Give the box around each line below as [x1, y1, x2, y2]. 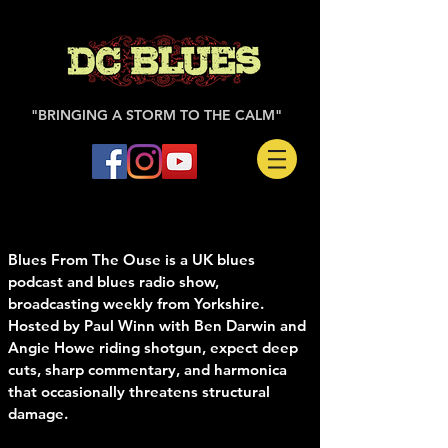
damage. [8, 404, 68, 423]
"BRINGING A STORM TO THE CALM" [31, 106, 286, 124]
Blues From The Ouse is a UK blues [8, 250, 255, 269]
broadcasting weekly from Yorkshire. [8, 294, 264, 313]
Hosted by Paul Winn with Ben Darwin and [8, 316, 306, 335]
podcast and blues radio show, [8, 272, 219, 291]
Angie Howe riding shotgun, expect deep [8, 338, 298, 357]
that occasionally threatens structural [8, 382, 270, 401]
